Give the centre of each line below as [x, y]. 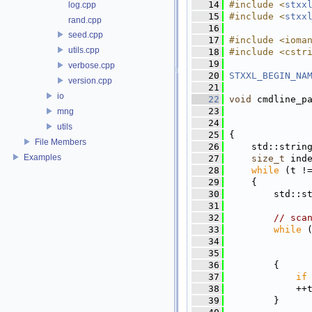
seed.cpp [86, 34]
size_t [268, 158]
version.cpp [90, 80]
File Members [61, 142]
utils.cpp [84, 50]
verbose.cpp [92, 65]
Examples [42, 157]
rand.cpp [85, 20]
